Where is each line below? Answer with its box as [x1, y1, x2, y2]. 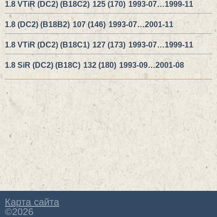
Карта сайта [5, 197, 59, 207]
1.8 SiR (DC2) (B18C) [5, 61, 80, 69]
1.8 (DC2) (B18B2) [5, 20, 70, 29]
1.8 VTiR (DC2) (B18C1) [5, 41, 90, 49]
